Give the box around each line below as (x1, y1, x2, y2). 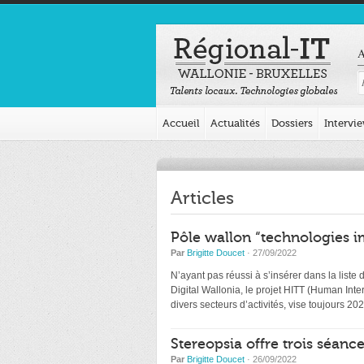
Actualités (210, 117, 260, 129)
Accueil (162, 117, 199, 129)
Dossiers (271, 117, 313, 129)
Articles (171, 188, 234, 209)
